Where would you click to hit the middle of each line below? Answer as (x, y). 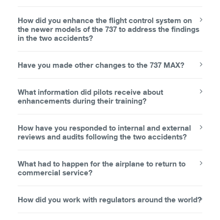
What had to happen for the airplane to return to (102, 164)
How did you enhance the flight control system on (105, 20)
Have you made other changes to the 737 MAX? (101, 65)
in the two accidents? (55, 38)
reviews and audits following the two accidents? (102, 137)
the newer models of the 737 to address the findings (109, 29)
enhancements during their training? (82, 101)
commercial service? (55, 172)
